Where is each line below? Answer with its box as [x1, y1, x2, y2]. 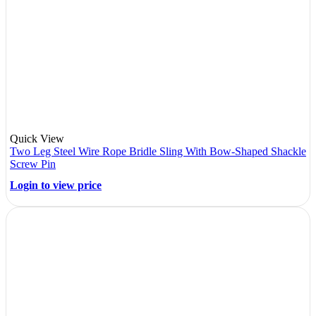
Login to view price [10, 178, 102, 191]
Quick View [10, 133, 64, 145]
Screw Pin [10, 158, 56, 171]
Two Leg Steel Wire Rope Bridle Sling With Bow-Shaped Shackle [10, 145, 306, 158]
